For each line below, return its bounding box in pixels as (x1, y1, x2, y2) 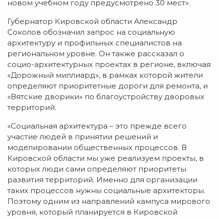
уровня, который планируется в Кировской (7, 207, 177, 217)
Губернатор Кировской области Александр (7, 16, 177, 26)
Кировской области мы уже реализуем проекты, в (7, 153, 204, 163)
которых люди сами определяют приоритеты (7, 164, 186, 174)
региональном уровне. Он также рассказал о (7, 48, 184, 58)
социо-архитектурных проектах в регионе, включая (7, 59, 211, 69)
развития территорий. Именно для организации (7, 175, 197, 184)
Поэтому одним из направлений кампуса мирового (7, 196, 210, 206)
